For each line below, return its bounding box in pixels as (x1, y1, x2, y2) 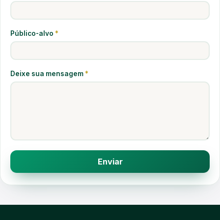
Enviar (97, 157, 123, 166)
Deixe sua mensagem (10, 70, 85, 78)
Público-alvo (10, 29, 55, 37)
